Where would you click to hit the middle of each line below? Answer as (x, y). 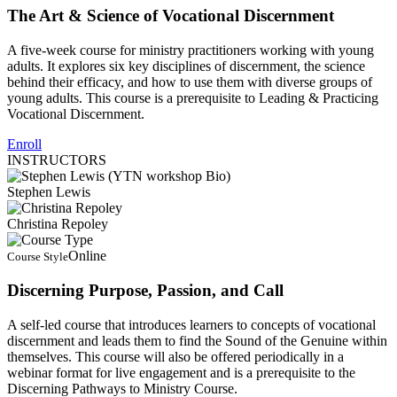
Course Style (38, 257)
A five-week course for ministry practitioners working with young (191, 51)
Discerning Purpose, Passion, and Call (145, 290)
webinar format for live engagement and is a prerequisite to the (181, 372)
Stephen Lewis (49, 192)
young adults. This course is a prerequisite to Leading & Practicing (193, 98)
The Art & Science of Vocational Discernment (171, 16)
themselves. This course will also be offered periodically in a (175, 356)
